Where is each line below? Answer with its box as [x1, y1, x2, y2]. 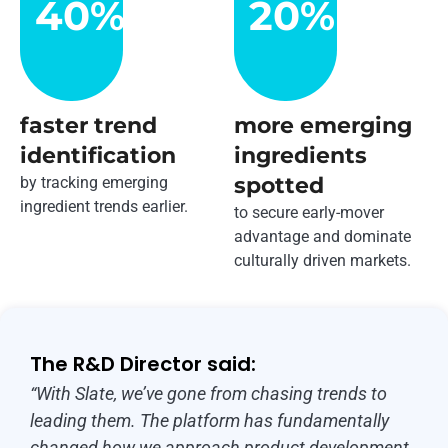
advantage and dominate [234, 227, 411, 247]
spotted [234, 172, 324, 200]
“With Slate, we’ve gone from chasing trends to [30, 382, 387, 404]
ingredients [234, 142, 367, 170]
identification [20, 142, 176, 170]
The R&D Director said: [30, 349, 256, 378]
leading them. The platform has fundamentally [30, 409, 389, 431]
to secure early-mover [234, 203, 384, 223]
